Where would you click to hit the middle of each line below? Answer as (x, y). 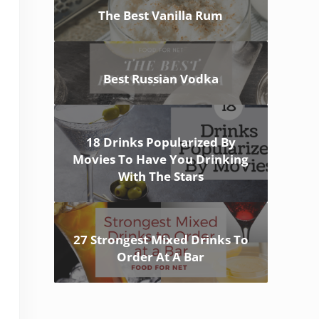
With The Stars (161, 177)
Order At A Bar (161, 257)
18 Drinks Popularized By (161, 142)
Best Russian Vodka (161, 79)
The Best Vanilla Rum (161, 16)
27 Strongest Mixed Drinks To (161, 240)
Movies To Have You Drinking (161, 159)
